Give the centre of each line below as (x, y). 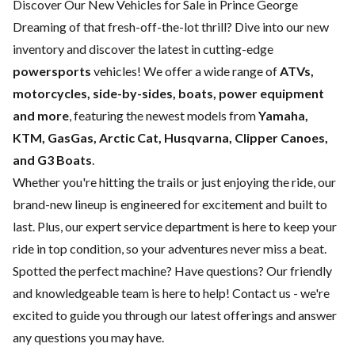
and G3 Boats (52, 160)
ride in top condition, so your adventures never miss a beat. (170, 249)
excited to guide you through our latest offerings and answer (175, 315)
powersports (52, 71)
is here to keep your (283, 227)
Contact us (261, 293)
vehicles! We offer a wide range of (185, 71)
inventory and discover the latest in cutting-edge (143, 49)
